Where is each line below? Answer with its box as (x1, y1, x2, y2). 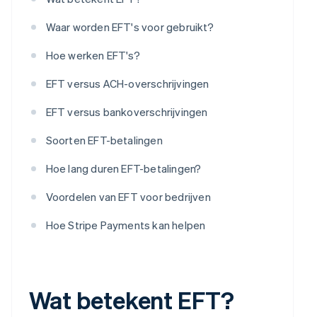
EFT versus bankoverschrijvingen (45, 104, 208, 119)
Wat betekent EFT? (28, 284, 234, 315)
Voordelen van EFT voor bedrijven (45, 189, 211, 204)
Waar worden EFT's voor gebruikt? (45, 19, 214, 34)
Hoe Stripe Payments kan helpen (45, 217, 206, 232)
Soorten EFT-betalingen (45, 132, 163, 147)
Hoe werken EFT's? (45, 47, 140, 62)
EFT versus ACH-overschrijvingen (45, 76, 209, 91)
